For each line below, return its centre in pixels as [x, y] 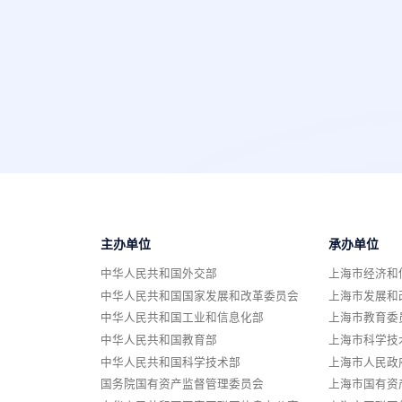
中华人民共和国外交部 [159, 274]
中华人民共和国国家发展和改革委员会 [200, 296]
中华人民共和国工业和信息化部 [182, 318]
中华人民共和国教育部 [159, 340]
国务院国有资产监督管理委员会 [182, 385]
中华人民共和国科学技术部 [170, 362]
